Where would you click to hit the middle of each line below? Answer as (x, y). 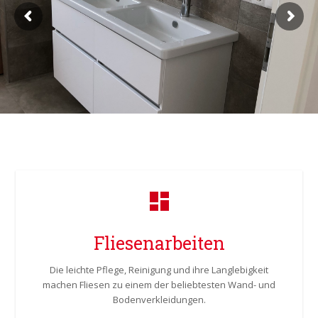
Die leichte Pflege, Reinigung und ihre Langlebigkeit (159, 270)
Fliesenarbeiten (159, 243)
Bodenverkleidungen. (159, 300)
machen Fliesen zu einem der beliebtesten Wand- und (159, 285)
